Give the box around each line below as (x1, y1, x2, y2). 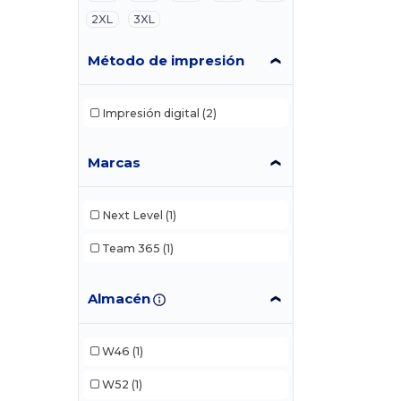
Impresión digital (101, 106, 200, 120)
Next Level (101, 208, 163, 222)
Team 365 (101, 241, 160, 255)
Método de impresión (88, 52, 245, 70)
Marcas (88, 154, 141, 172)
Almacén (88, 289, 151, 307)
